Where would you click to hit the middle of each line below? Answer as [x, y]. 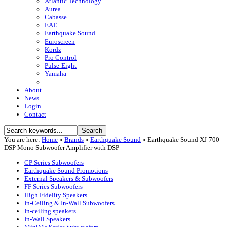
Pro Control [61, 58]
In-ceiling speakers [50, 211]
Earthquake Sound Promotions [66, 171]
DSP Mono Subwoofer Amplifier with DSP [62, 148]
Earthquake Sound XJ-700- [184, 140]
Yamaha [55, 74]
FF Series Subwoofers [53, 187]
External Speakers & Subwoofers [69, 179]
